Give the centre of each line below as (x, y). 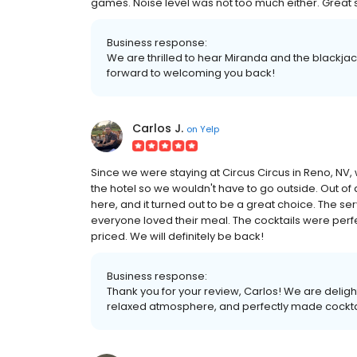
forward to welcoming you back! (191, 73)
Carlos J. (158, 128)
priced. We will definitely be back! (177, 236)
